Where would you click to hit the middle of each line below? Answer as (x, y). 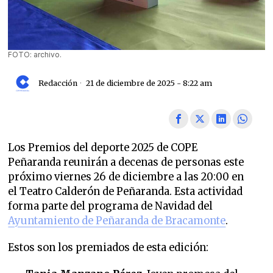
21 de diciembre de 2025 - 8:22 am (148, 83)
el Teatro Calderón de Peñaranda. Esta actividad (126, 191)
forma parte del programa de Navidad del (111, 206)
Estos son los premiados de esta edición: (108, 247)
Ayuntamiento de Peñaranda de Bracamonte (117, 221)
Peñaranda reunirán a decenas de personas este (126, 162)
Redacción (58, 83)
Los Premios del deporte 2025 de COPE (103, 147)
